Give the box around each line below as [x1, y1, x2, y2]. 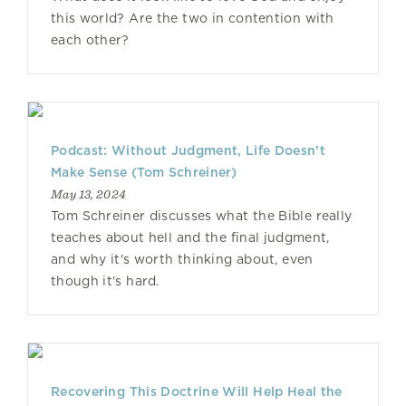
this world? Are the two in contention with [51, 11, 334, 25]
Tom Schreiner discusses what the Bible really [51, 208, 353, 223]
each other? [51, 33, 130, 47]
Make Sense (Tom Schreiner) [51, 165, 237, 179]
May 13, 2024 [51, 187, 127, 201]
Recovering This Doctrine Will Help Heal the [51, 384, 343, 399]
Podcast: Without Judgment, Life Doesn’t [51, 143, 325, 158]
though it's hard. [51, 274, 159, 288]
